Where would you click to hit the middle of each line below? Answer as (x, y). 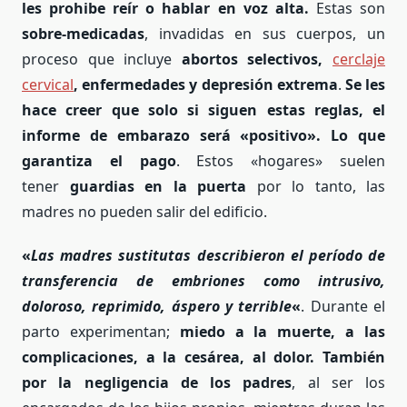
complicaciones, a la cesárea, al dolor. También (203, 357)
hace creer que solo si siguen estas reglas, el (203, 110)
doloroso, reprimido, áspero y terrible (157, 307)
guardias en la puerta (158, 187)
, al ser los (338, 383)
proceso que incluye (102, 60)
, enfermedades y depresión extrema (206, 85)
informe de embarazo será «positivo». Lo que (203, 136)
